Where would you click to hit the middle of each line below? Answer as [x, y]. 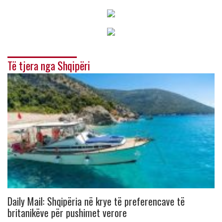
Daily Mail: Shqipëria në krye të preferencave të [96, 201]
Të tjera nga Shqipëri [49, 66]
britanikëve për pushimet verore [67, 213]
